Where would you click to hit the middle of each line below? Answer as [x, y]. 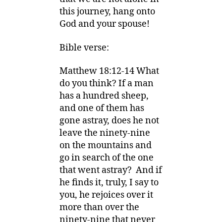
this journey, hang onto [107, 12]
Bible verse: [84, 48]
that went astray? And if [111, 170]
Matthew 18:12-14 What [109, 71]
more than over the [99, 207]
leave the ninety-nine [105, 133]
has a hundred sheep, [104, 96]
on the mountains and [106, 145]
